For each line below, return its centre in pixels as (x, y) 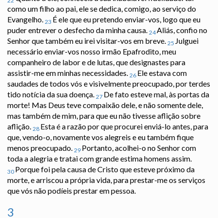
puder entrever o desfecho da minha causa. (78, 30)
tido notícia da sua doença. (52, 94)
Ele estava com (162, 73)
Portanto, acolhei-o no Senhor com (139, 148)
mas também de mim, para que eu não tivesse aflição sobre (104, 116)
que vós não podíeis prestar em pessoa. (72, 191)
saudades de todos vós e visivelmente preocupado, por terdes (109, 84)
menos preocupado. (41, 148)
